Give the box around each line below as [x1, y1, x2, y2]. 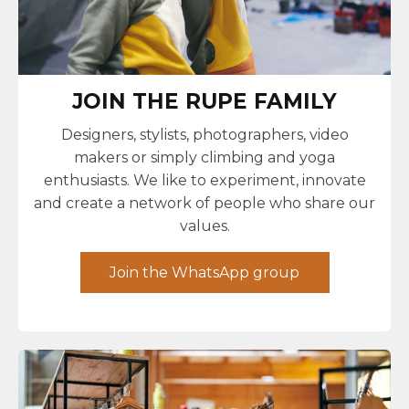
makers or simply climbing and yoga [74, 149, 335, 167]
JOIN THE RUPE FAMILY [72, 89, 337, 115]
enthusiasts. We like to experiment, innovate [43, 172, 366, 190]
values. [179, 217, 230, 236]
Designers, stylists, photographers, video [60, 126, 349, 144]
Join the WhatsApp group [110, 263, 299, 281]
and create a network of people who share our [34, 194, 375, 213]
